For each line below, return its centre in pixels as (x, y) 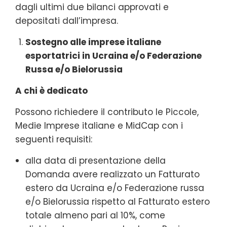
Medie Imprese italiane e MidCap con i (99, 125)
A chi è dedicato (51, 90)
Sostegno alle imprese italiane (93, 42)
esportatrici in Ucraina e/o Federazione (113, 55)
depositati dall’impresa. (67, 21)
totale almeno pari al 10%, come (95, 215)
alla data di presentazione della (96, 160)
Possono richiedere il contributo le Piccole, (107, 112)
